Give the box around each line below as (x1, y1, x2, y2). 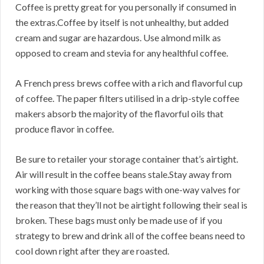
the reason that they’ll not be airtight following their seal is (15, 199, 247, 211)
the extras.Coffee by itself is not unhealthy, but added (15, 16, 229, 28)
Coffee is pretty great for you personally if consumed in (15, 1, 236, 13)
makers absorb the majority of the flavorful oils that (15, 108, 223, 120)
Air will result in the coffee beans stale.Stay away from (15, 169, 232, 180)
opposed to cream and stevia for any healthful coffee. (15, 47, 228, 59)
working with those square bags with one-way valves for (15, 184, 240, 196)
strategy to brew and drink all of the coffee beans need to (15, 230, 245, 242)
